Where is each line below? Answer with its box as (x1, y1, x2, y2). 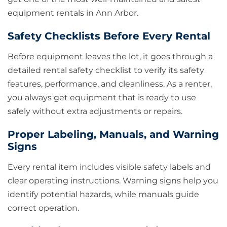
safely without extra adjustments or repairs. (8, 106, 182, 117)
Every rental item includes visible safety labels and (8, 162, 211, 172)
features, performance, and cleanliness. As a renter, (8, 79, 212, 89)
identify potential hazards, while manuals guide (8, 190, 199, 200)
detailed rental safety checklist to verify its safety (8, 65, 204, 75)
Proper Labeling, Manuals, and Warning (8, 128, 219, 141)
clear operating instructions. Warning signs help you (8, 176, 218, 186)
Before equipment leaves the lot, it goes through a (8, 52, 213, 62)
